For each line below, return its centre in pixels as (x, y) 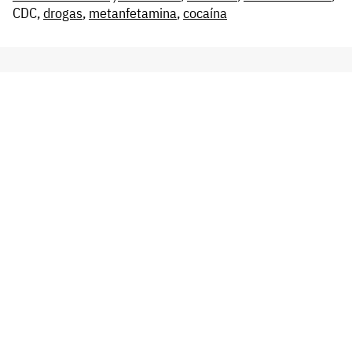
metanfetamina (133, 13)
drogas (63, 13)
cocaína (205, 13)
